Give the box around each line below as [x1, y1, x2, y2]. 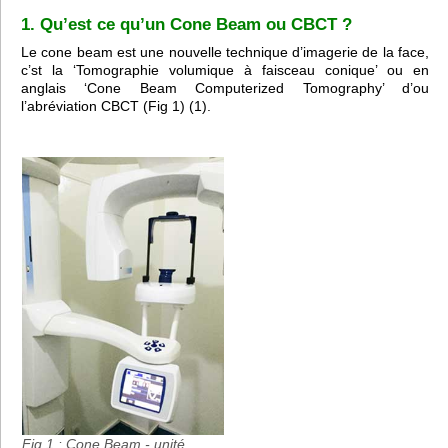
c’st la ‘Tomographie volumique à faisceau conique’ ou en [21, 62, 429, 79]
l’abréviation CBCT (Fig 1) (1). [21, 98, 211, 115]
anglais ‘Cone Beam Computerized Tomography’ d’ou [21, 80, 429, 97]
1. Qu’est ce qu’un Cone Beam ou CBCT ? [21, 14, 352, 34]
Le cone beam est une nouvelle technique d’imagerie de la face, [21, 44, 429, 61]
